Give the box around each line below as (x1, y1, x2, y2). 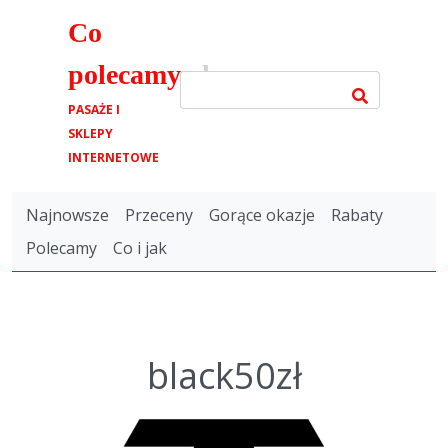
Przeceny (125, 203, 193, 226)
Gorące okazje (209, 203, 315, 226)
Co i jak (113, 237, 167, 260)
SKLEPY (68, 125, 113, 142)
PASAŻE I (68, 101, 120, 118)
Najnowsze (26, 203, 109, 226)
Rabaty (331, 203, 383, 226)
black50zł (146, 351, 302, 401)
